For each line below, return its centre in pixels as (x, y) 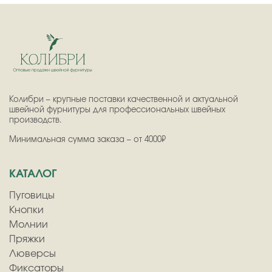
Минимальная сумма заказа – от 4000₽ (87, 140)
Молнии (29, 224)
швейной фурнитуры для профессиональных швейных (117, 110)
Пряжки (27, 239)
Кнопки (26, 210)
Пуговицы (32, 195)
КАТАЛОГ (33, 174)
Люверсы (32, 253)
